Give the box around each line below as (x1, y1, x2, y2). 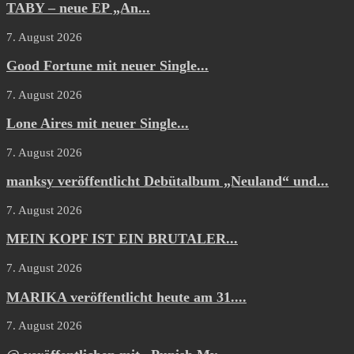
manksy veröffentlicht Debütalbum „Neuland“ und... (6, 173, 329, 190)
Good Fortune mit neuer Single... (6, 58, 209, 74)
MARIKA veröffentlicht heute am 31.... (6, 288, 247, 305)
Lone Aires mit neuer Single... (6, 115, 189, 132)
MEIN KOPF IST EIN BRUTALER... (6, 231, 238, 247)
